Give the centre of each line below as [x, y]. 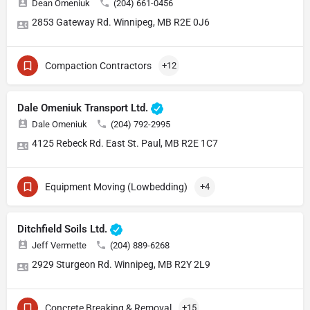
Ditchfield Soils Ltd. [64, 229]
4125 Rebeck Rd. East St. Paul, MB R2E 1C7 [125, 144]
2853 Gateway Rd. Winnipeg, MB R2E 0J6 [121, 22]
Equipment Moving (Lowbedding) [116, 187]
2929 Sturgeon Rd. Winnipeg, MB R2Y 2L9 [121, 265]
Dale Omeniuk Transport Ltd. [84, 108]
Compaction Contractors [98, 66]
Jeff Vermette [59, 246]
